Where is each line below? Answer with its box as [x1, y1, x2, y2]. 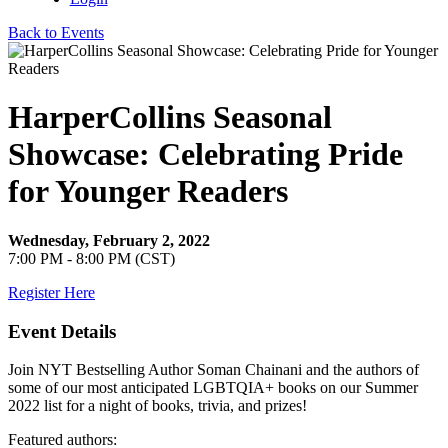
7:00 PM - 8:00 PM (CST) [8, 249, 175, 267]
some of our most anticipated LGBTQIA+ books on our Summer [8, 379, 418, 397]
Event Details [8, 320, 116, 342]
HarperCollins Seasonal [8, 99, 332, 136]
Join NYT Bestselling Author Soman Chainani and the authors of [8, 361, 419, 379]
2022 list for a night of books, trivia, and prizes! [8, 397, 307, 415]
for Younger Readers [8, 173, 288, 210]
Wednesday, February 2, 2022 [8, 231, 210, 249]
